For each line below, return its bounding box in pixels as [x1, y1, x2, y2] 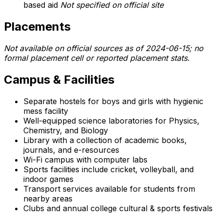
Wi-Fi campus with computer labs [23, 154, 147, 164]
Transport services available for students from [23, 183, 195, 194]
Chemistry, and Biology [23, 125, 108, 135]
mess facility [23, 106, 68, 116]
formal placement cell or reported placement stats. [4, 53, 190, 63]
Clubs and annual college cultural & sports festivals [23, 203, 213, 213]
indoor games [23, 174, 73, 184]
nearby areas [23, 193, 73, 203]
